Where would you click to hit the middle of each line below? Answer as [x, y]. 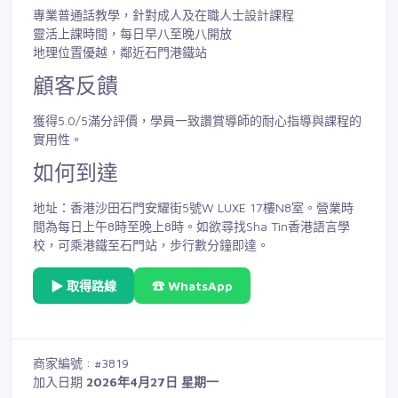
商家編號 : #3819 [81, 362]
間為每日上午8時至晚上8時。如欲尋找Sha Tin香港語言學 [191, 226]
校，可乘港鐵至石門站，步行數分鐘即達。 [151, 244]
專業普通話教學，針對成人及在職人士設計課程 [163, 15]
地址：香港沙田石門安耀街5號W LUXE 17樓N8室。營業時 [193, 207]
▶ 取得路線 [84, 285]
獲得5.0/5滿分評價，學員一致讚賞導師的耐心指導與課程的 [197, 120]
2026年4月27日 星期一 [152, 381]
